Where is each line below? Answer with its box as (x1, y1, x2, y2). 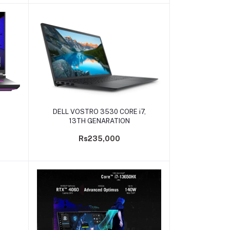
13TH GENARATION (68, 117, 130, 125)
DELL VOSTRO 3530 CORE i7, (52, 107, 139, 116)
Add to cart (80, 104, 119, 112)
